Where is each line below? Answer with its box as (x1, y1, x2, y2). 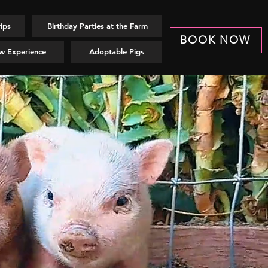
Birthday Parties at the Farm (47, 21, 148, 31)
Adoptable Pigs (89, 47, 144, 56)
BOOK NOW (180, 33, 251, 47)
